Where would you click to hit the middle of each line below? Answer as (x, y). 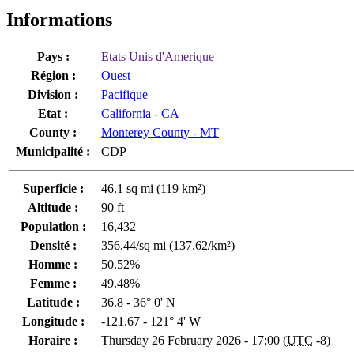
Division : (53, 94)
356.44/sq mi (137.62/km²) (168, 245)
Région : (53, 75)
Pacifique (124, 94)
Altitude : (53, 207)
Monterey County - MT (160, 132)
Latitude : (53, 302)
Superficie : (53, 188)
